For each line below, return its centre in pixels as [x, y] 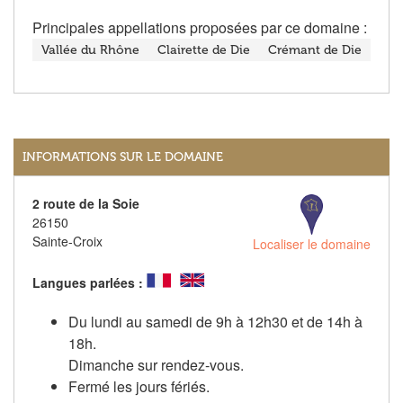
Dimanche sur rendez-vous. [156, 365]
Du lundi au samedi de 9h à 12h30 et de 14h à [215, 322]
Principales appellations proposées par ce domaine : [200, 28]
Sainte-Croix [67, 242]
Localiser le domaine [312, 244]
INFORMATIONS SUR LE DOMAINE [123, 157]
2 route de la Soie [86, 204]
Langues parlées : [88, 283]
